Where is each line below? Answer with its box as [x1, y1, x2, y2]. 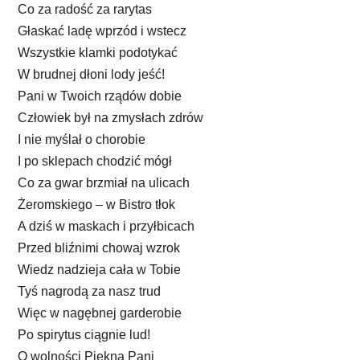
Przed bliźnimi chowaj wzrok [18, 241, 181, 256]
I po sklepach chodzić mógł [18, 154, 173, 169]
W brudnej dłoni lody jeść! [18, 67, 166, 82]
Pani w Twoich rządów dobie [18, 89, 182, 104]
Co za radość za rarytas [18, 2, 153, 17]
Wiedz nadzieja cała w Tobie [18, 263, 182, 277]
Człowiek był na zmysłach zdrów [18, 111, 204, 125]
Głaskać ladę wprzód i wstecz [18, 24, 187, 39]
